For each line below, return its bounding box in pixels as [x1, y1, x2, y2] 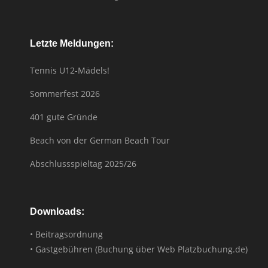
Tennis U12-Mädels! [30, 64, 109, 76]
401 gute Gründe [30, 111, 98, 123]
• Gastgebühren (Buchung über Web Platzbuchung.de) [30, 243, 248, 255]
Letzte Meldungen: [30, 37, 114, 48]
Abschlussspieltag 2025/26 [30, 157, 136, 169]
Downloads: [30, 205, 84, 217]
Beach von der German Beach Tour [30, 134, 170, 146]
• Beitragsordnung [30, 228, 103, 240]
